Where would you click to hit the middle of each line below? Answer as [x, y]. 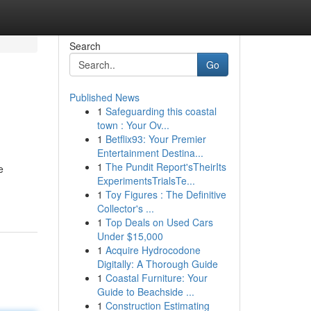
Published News [104, 97]
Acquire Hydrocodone [153, 250]
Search [85, 46]
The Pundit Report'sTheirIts [166, 167]
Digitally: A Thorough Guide [157, 264]
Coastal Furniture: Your [156, 278]
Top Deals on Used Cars [159, 222]
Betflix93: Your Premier [155, 139]
